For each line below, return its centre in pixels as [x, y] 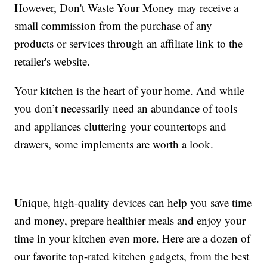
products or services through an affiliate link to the [129, 44]
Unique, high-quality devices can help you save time [133, 203]
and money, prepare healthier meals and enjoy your [130, 221]
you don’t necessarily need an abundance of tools [126, 108]
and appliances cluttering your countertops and [121, 126]
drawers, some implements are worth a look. [114, 144]
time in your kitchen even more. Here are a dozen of [133, 238]
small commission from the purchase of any [114, 26]
